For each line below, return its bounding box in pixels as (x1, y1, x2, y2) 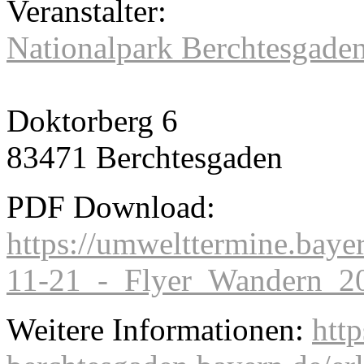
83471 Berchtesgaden (6, 140, 283, 175)
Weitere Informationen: (6, 312, 312, 348)
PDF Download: (6, 189, 215, 225)
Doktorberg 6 (6, 103, 178, 139)
